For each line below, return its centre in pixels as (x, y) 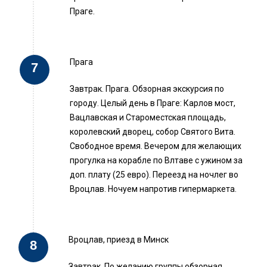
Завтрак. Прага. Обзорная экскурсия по (147, 89)
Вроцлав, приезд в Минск (119, 240)
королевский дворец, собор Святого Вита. (153, 132)
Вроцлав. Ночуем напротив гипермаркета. (153, 189)
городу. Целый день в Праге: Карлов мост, (153, 103)
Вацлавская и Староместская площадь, (148, 118)
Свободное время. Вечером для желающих (156, 146)
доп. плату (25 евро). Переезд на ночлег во (154, 175)
